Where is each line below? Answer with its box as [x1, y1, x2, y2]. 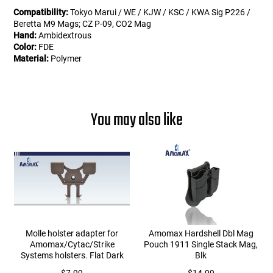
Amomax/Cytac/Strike [29, 239, 115, 250]
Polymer [49, 54, 82, 64]
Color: [13, 42, 37, 52]
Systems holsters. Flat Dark [20, 250, 124, 261]
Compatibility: [13, 7, 69, 18]
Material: [13, 54, 49, 64]
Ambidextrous [37, 30, 92, 41]
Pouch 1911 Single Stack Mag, [144, 239, 258, 250]
